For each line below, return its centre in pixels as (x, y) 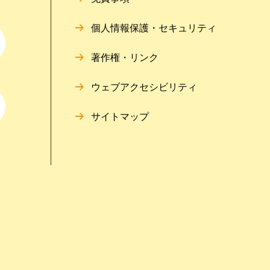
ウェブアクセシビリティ (144, 87)
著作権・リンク (124, 58)
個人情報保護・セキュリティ (153, 28)
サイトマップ (120, 117)
